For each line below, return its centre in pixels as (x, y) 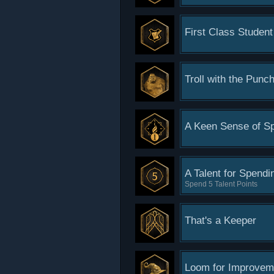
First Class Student (229, 32)
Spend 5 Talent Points (221, 184)
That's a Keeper (220, 220)
